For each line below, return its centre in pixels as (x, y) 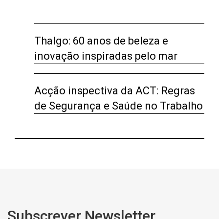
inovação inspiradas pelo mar (106, 56)
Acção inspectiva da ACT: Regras (115, 91)
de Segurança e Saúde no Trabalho (119, 106)
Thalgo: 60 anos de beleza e (101, 41)
